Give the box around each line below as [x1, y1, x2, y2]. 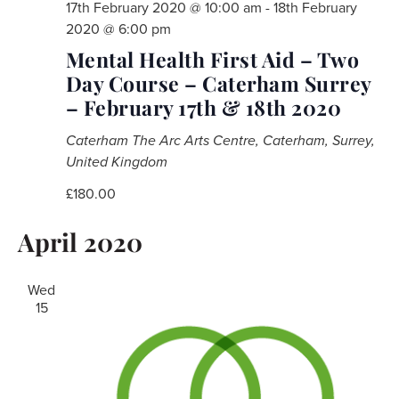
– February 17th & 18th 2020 [65, 93, 341, 121]
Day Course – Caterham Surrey [65, 69, 371, 97]
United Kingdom [65, 152, 167, 171]
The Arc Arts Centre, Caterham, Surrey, [131, 131, 375, 150]
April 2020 [17, 224, 142, 258]
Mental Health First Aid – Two [65, 45, 359, 73]
